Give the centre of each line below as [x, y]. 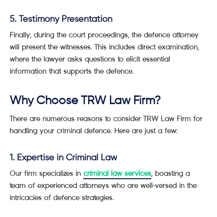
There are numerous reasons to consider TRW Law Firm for [106, 118]
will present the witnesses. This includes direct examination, [104, 47]
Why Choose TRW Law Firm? [85, 101]
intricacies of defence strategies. [62, 197]
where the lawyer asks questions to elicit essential [90, 59]
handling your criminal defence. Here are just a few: [94, 131]
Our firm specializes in [46, 173]
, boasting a [170, 173]
